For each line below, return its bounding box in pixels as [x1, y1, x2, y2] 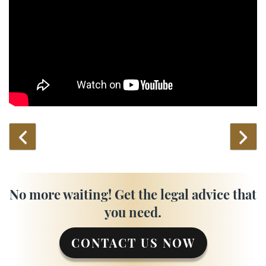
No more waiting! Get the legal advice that [9, 185, 256, 203]
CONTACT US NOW [71, 235, 195, 251]
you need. [104, 202, 161, 221]
